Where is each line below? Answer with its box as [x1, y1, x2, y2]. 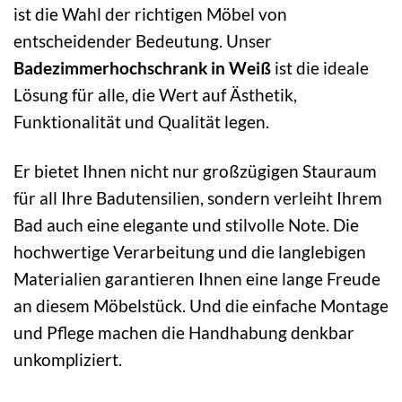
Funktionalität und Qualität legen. [13, 111, 269, 133]
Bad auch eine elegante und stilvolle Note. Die [13, 214, 359, 236]
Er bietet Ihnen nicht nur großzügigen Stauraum [13, 161, 377, 182]
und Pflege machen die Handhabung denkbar [13, 322, 354, 344]
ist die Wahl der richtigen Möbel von [13, 4, 287, 25]
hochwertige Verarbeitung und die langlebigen [13, 241, 366, 263]
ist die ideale [271, 57, 369, 79]
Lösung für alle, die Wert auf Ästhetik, [13, 84, 297, 106]
